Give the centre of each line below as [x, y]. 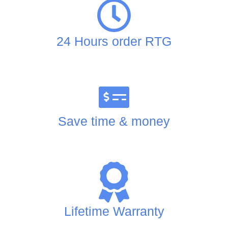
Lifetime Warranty [114, 212]
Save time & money [114, 122]
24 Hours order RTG [114, 41]
